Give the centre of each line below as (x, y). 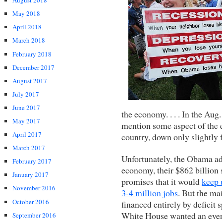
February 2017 (32, 161)
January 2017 (30, 175)
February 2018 (32, 54)
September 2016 (34, 215)
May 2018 (26, 14)
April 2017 (27, 135)
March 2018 (29, 40)
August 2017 (30, 81)
